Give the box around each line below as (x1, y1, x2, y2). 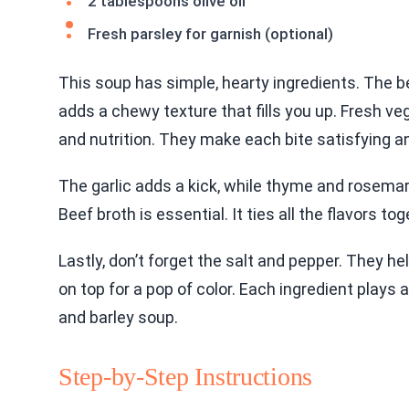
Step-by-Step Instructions (58, 362, 312, 391)
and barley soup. (58, 308, 178, 327)
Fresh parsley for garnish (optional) (88, 25, 333, 43)
